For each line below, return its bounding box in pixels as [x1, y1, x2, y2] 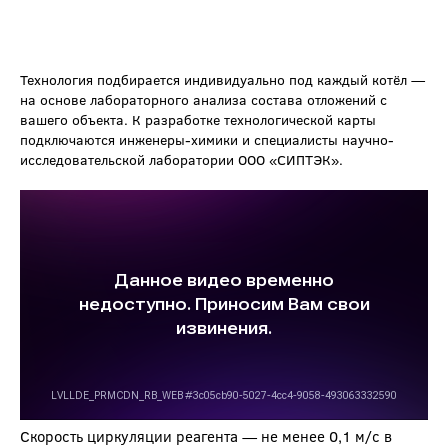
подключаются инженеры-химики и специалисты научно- [20, 130, 394, 150]
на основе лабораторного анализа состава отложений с [20, 90, 387, 110]
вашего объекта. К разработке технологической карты [20, 110, 376, 130]
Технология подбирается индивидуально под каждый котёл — [20, 70, 425, 90]
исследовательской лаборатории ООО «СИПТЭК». [20, 150, 343, 170]
